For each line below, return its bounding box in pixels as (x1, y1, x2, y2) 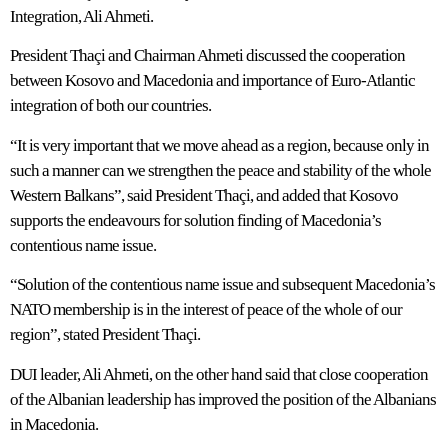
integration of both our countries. (10, 96, 211, 116)
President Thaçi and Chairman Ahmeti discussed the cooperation (10, 46, 405, 66)
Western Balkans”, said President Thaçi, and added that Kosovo (10, 185, 398, 205)
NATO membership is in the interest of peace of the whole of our (10, 300, 402, 320)
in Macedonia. (10, 414, 98, 434)
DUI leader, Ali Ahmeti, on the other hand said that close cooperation (10, 364, 428, 384)
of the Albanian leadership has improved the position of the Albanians (10, 389, 436, 409)
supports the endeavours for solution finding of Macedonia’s (10, 210, 381, 230)
